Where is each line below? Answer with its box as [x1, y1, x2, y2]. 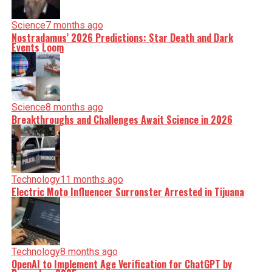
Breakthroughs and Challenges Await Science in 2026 [11, 112, 233, 127]
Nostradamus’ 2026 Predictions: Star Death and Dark [11, 30, 233, 45]
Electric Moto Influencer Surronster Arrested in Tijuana [11, 185, 244, 199]
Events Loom [11, 40, 64, 55]
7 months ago [45, 19, 103, 31]
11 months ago [59, 174, 123, 185]
